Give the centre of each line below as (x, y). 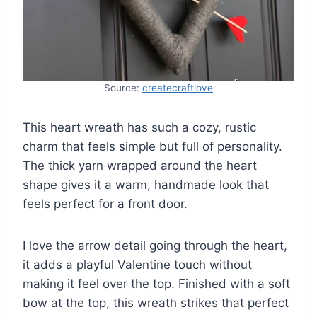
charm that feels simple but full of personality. (152, 146)
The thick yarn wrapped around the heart (140, 165)
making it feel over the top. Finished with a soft (156, 283)
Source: (123, 87)
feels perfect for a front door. (105, 203)
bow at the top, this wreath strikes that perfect (156, 302)
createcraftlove (178, 87)
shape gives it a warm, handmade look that (146, 184)
